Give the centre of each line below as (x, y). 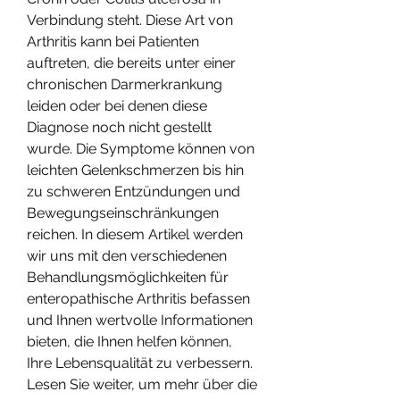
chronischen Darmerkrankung (125, 84)
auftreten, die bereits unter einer (131, 62)
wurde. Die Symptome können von (141, 148)
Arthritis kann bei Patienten (113, 41)
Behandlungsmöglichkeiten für (128, 277)
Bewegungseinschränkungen (123, 212)
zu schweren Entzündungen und (133, 191)
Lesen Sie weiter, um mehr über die (142, 384)
